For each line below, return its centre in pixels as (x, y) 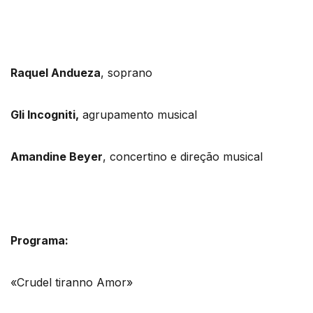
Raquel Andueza (56, 72)
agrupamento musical (138, 114)
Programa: (39, 240)
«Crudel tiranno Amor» (72, 282)
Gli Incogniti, (45, 114)
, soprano (126, 72)
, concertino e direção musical (183, 156)
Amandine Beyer (57, 156)
